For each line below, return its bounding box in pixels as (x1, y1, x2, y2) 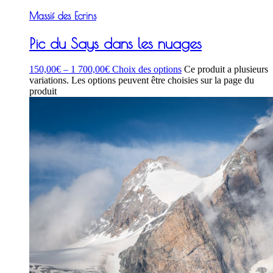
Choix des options (112, 63, 182, 74)
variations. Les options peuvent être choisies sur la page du (29, 74, 254, 85)
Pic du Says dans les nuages (29, 34, 202, 52)
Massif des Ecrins (29, 10, 96, 22)
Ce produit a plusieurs (184, 63, 268, 74)
